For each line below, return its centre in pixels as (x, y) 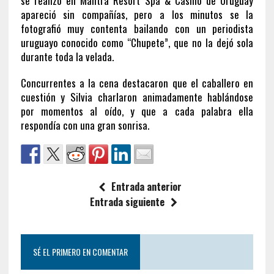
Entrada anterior (146, 186)
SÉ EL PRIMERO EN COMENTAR (80, 251)
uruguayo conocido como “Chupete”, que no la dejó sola (137, 42)
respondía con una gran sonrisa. (85, 125)
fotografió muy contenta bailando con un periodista (137, 28)
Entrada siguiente (128, 202)
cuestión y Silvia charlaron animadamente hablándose (137, 97)
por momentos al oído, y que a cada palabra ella (137, 111)
